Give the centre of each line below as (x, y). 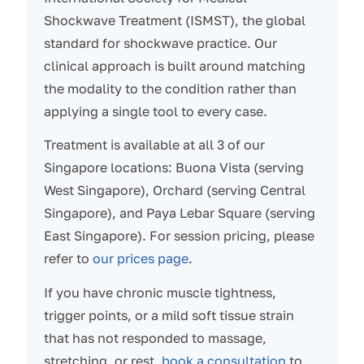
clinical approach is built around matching (174, 65)
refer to (68, 259)
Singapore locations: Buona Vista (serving (173, 168)
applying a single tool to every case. (155, 111)
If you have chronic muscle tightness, (160, 292)
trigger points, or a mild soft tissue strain (169, 315)
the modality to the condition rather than (170, 88)
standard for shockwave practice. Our (160, 43)
